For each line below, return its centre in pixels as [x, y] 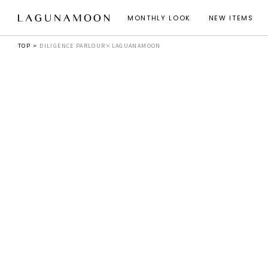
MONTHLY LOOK [159, 18]
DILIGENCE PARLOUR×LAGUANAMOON [100, 46]
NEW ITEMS [231, 18]
